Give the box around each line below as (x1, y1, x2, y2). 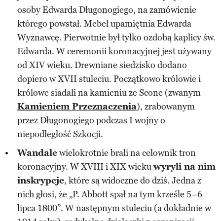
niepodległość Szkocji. (17, 128, 103, 140)
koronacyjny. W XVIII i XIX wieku (17, 161, 153, 172)
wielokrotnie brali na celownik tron (57, 147, 196, 158)
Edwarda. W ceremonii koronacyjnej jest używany (17, 45, 212, 57)
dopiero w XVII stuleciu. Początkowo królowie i (17, 73, 201, 84)
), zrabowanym (137, 101, 195, 112)
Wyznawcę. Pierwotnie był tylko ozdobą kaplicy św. (17, 32, 216, 43)
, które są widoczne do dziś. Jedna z (64, 175, 201, 186)
